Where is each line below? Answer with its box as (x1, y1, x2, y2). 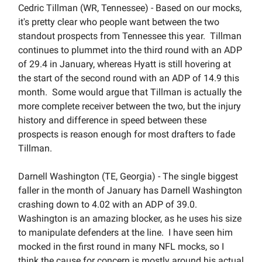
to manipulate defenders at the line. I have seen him (18, 226, 233, 238)
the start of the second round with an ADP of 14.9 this (18, 72, 239, 84)
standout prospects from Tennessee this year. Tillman (18, 30, 242, 42)
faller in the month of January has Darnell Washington (18, 184, 242, 196)
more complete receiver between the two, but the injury (18, 100, 241, 112)
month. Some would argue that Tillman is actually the (18, 86, 242, 98)
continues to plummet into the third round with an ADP (18, 44, 242, 56)
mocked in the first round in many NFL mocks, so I (18, 240, 224, 252)
